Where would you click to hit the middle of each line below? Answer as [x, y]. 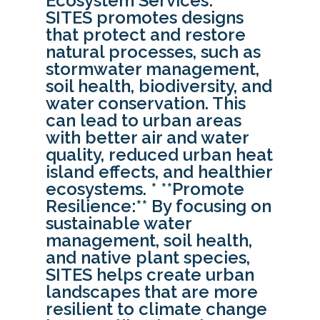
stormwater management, [152, 69]
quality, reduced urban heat [159, 155]
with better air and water [147, 138]
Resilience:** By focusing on [159, 206]
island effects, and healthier [159, 172]
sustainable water [119, 224]
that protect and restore [146, 35]
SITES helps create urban [150, 275]
